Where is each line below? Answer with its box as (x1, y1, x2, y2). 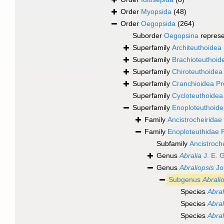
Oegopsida (141, 19, 175, 28)
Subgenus (168, 175, 202, 184)
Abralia (179, 151, 201, 160)
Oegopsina (164, 31, 198, 40)
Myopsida (141, 7, 171, 16)
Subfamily (156, 139, 189, 148)
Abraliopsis (179, 163, 214, 172)
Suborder (132, 31, 164, 40)
